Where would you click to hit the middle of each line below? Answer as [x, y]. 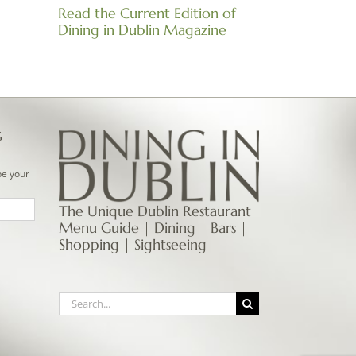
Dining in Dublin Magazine [142, 30]
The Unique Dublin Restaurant [155, 211]
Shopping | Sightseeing [132, 244]
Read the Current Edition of [147, 13]
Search [76, 300]
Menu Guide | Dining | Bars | [153, 227]
